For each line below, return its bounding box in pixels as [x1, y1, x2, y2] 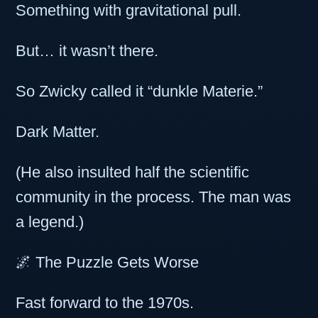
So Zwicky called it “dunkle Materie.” [16, 82, 263, 101]
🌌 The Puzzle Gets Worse [16, 253, 199, 272]
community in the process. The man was [16, 188, 291, 207]
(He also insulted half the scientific [16, 163, 249, 182]
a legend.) [16, 213, 84, 231]
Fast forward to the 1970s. [16, 294, 194, 312]
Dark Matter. [16, 123, 99, 141]
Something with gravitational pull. [16, 1, 241, 20]
